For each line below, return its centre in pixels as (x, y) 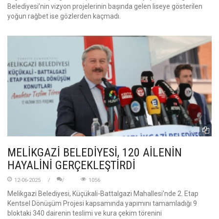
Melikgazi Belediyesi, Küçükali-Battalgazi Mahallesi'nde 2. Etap (103, 193)
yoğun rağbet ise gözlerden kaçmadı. (64, 16)
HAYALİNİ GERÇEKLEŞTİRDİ (71, 165)
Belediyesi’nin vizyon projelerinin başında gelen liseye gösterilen (105, 7)
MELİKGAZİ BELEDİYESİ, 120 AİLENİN (95, 152)
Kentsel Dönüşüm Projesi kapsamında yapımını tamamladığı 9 (102, 203)
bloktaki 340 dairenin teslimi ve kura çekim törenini (85, 213)
